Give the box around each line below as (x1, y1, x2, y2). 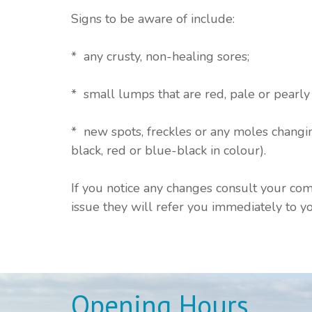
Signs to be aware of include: (71, 10, 235, 27)
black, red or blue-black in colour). (71, 142, 266, 159)
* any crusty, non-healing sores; (71, 48, 249, 65)
